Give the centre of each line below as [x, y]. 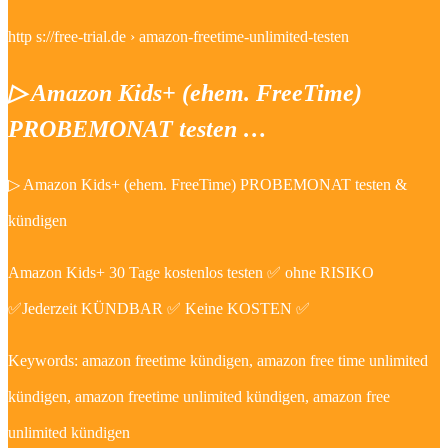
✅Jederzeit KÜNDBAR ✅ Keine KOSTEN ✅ [159, 308]
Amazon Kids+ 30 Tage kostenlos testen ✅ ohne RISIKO [191, 272]
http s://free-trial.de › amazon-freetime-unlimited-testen [178, 37]
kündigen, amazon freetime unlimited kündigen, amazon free [199, 396]
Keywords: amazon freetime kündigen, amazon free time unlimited [218, 360]
